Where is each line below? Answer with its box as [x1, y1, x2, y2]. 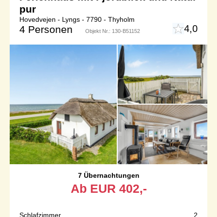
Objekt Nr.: [85, 28, 112, 34]
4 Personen [19, 24, 73, 35]
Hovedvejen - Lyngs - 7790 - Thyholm [19, 15, 135, 24]
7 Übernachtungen [77, 171, 139, 179]
